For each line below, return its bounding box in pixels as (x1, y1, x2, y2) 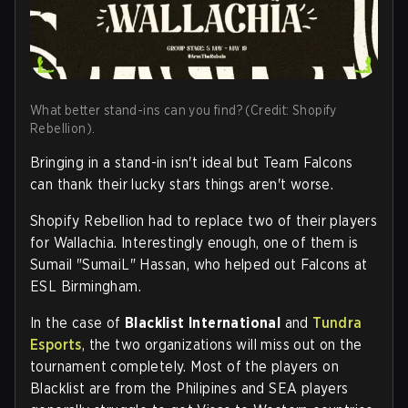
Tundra (312, 314, 362, 332)
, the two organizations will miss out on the (81, 336, 362, 354)
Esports (30, 336, 82, 354)
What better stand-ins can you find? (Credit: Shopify (30, 103, 337, 118)
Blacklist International (125, 314, 281, 332)
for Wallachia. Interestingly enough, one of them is (30, 234, 359, 252)
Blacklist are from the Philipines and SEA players (30, 380, 349, 398)
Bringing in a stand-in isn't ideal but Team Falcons (30, 154, 353, 172)
